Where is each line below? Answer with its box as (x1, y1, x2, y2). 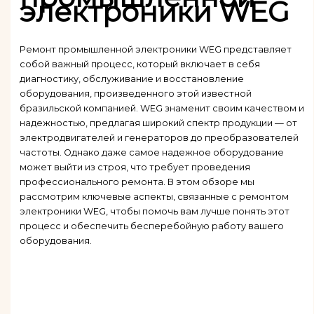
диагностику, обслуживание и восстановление (19, 73, 244, 84)
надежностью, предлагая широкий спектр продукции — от (19, 117, 297, 128)
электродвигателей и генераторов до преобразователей (19, 132, 299, 143)
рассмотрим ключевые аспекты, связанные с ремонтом (19, 191, 289, 202)
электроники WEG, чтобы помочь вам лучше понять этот (19, 205, 289, 217)
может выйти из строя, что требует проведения (19, 161, 250, 172)
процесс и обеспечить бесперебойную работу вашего (19, 220, 284, 231)
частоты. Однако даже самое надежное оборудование (19, 146, 284, 158)
